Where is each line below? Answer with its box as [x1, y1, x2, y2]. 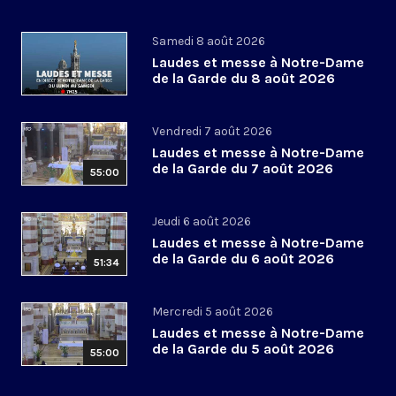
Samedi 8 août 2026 [152, 34, 265, 49]
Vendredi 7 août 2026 [152, 124, 272, 140]
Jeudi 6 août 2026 [152, 214, 251, 230]
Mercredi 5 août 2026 [152, 304, 273, 320]
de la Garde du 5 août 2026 [152, 340, 334, 358]
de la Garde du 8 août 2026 [152, 70, 335, 88]
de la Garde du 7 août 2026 [152, 160, 333, 178]
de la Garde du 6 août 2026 [152, 250, 334, 268]
